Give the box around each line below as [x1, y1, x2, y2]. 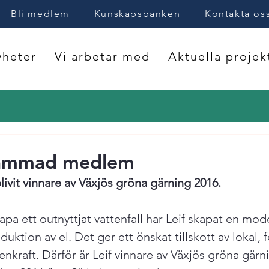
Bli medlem [11, 7, 70, 19]
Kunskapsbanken [94, 7, 181, 19]
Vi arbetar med [54, 49, 150, 64]
